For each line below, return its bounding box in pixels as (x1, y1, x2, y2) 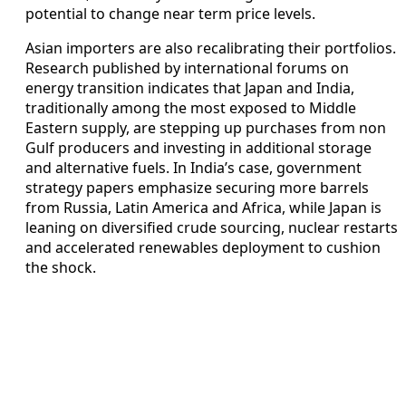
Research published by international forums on (25, 57, 349, 78)
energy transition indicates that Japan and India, (25, 77, 354, 98)
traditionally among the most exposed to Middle (25, 97, 356, 118)
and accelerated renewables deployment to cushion (25, 237, 381, 257)
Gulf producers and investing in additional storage (25, 137, 372, 158)
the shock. (25, 256, 96, 277)
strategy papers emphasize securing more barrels (25, 177, 369, 198)
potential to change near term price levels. (25, 3, 315, 24)
